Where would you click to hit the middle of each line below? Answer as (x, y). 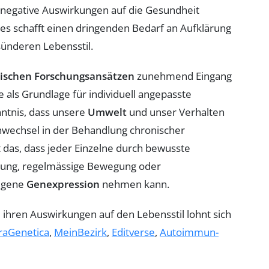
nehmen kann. (134, 184)
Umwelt (107, 112)
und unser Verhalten (176, 112)
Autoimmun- (189, 232)
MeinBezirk (80, 232)
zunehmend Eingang (183, 76)
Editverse (133, 232)
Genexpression (63, 184)
